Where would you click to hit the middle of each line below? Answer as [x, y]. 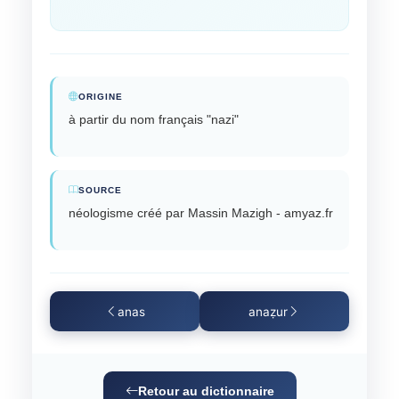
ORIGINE [101, 97]
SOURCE [100, 191]
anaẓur [268, 311]
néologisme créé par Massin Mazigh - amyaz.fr [201, 213]
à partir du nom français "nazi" [154, 120]
